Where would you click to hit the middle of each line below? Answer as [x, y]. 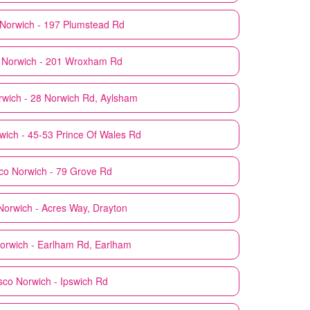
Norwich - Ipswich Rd [62, 281]
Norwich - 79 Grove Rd [62, 171]
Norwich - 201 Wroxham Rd [62, 61]
